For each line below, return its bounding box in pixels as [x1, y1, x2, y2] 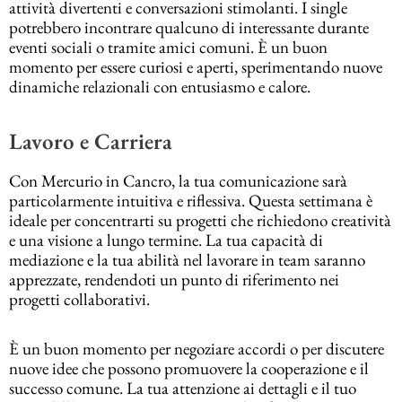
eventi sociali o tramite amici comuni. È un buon [9, 35, 328, 58]
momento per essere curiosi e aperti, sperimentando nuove [9, 55, 382, 78]
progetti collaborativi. [9, 287, 150, 310]
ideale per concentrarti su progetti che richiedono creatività [9, 208, 391, 232]
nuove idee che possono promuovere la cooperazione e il [9, 356, 369, 380]
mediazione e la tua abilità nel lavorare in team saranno [9, 248, 365, 271]
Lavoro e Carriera [9, 127, 172, 156]
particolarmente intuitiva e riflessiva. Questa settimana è [9, 188, 372, 212]
